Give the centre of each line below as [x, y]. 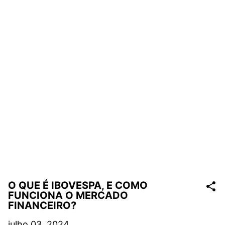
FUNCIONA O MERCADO [68, 195]
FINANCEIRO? [42, 205]
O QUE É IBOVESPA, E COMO [78, 185]
